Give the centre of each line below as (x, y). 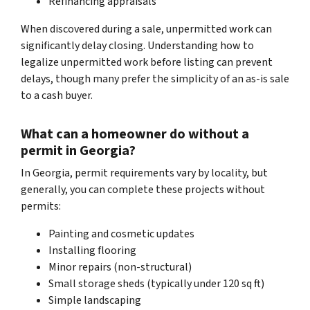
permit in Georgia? (78, 151)
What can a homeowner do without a (135, 134)
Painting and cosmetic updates (121, 234)
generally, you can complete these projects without (143, 189)
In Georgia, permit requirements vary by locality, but (144, 173)
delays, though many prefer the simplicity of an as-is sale (155, 79)
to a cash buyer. (57, 95)
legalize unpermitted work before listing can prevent (147, 62)
